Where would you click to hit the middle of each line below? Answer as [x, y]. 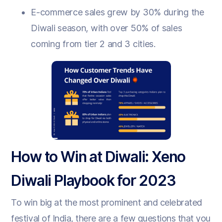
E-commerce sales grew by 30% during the [117, 12]
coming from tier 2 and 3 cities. [93, 44]
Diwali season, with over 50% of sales [107, 28]
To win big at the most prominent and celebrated [107, 202]
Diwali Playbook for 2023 [93, 180]
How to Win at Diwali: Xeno [98, 156]
